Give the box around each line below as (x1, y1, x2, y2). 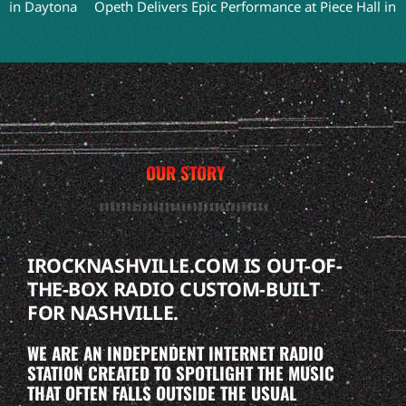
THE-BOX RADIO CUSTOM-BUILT (27, 275, 320, 302)
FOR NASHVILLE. (27, 298, 184, 325)
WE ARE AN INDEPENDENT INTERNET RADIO (27, 339, 324, 365)
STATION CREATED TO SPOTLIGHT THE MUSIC (27, 359, 334, 385)
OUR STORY (145, 159, 225, 185)
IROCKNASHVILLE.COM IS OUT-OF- (27, 251, 343, 278)
